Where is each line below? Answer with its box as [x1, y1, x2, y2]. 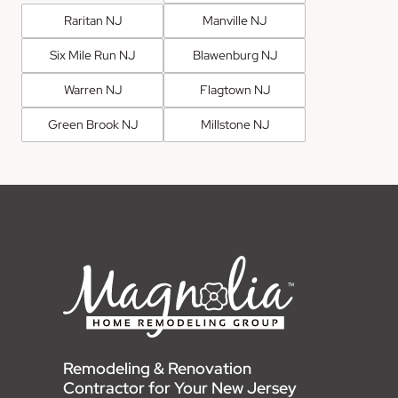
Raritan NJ [63, 12, 122, 29]
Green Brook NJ [47, 116, 138, 133]
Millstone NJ [200, 116, 269, 133]
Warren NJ [63, 82, 122, 99]
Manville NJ [203, 12, 267, 29]
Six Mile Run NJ [50, 47, 135, 64]
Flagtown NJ [199, 82, 270, 99]
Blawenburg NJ [192, 47, 277, 64]
